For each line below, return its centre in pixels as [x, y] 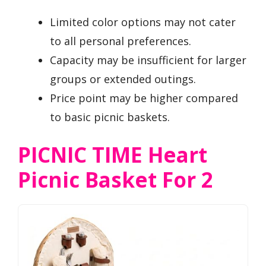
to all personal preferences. [121, 41]
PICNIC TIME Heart [113, 155]
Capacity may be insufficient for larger [148, 60]
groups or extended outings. [123, 79]
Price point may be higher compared [144, 98]
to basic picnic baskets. [110, 117]
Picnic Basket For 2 [115, 180]
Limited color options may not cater [143, 22]
